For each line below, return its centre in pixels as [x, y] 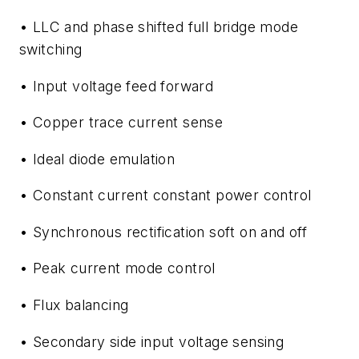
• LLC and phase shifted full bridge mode [159, 26]
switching [51, 49]
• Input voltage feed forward [117, 86]
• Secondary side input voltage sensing [152, 341]
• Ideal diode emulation [97, 159]
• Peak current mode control [117, 268]
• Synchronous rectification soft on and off [163, 232]
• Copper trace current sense [121, 123]
